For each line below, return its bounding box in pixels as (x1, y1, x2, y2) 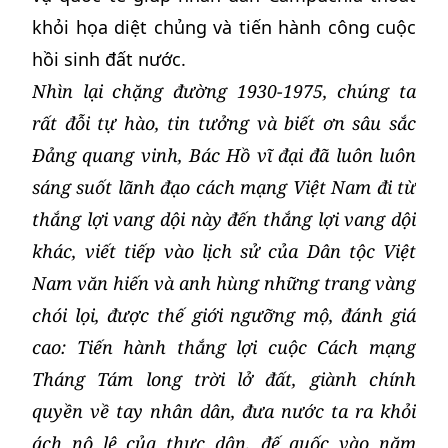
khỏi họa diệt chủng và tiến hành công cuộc (32, 15, 416, 39)
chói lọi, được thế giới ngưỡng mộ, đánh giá (32, 303, 416, 327)
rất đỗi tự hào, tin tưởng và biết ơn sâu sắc (32, 111, 416, 135)
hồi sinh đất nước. (32, 47, 186, 71)
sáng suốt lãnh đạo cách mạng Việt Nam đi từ (32, 175, 416, 199)
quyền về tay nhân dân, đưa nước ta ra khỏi (32, 399, 416, 423)
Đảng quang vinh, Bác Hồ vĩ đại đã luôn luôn (32, 143, 416, 167)
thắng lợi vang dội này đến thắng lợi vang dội (32, 207, 416, 231)
